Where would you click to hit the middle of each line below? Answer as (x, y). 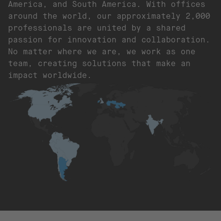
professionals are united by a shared (97, 28)
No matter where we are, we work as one (102, 52)
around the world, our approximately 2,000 (109, 16)
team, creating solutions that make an (99, 63)
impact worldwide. (50, 75)
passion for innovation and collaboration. (109, 40)
